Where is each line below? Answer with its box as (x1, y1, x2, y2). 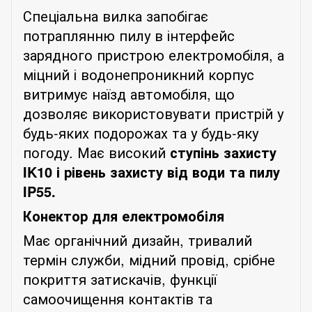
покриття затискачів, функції (23, 268, 217, 289)
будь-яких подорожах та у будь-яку (23, 122, 258, 143)
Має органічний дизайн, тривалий (23, 229, 252, 250)
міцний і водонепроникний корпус (23, 63, 254, 84)
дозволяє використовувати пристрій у (23, 102, 283, 123)
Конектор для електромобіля (23, 205, 224, 226)
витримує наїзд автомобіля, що (23, 83, 235, 104)
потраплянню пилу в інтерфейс (23, 24, 235, 45)
